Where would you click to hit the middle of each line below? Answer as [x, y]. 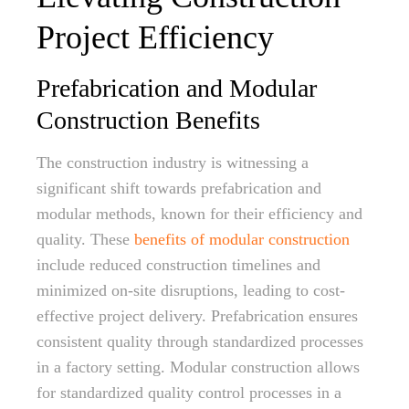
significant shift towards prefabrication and [179, 188]
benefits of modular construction [242, 239]
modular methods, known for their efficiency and [199, 214]
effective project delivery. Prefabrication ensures [197, 316]
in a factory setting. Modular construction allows [198, 367]
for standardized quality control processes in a [189, 393]
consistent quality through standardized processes [200, 341]
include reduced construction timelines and [178, 265]
